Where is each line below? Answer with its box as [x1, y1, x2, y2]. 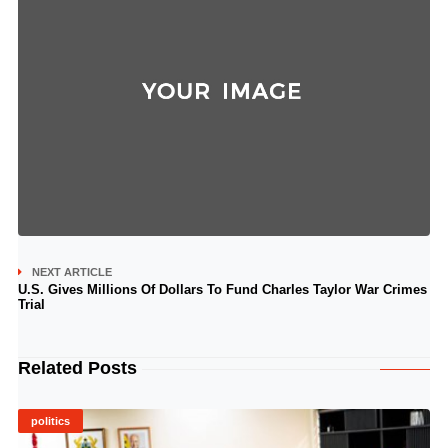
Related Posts [17, 358, 137, 378]
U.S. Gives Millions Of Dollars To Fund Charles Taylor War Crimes [17, 282, 427, 297]
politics [30, 415, 70, 427]
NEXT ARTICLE [31, 266, 112, 278]
